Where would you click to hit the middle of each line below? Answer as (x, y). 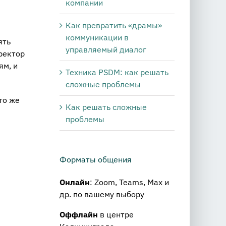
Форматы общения (96, 160)
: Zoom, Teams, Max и (129, 182)
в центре (116, 215)
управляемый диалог (106, 50)
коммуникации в (97, 38)
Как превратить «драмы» (114, 25)
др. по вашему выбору (102, 194)
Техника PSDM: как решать (117, 72)
